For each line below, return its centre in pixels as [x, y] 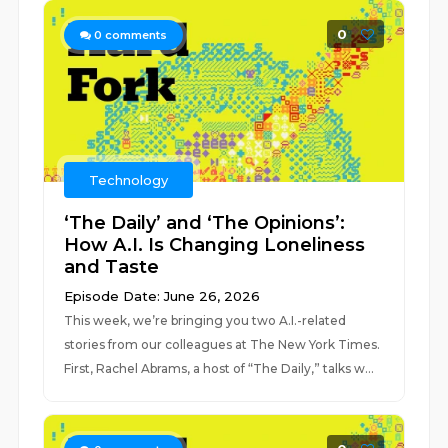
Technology [129, 180]
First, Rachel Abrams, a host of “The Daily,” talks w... [219, 368]
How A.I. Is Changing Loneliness [215, 245]
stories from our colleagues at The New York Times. [222, 344]
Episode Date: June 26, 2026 [162, 296]
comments [135, 35]
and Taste [112, 267]
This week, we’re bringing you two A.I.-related [205, 320]
